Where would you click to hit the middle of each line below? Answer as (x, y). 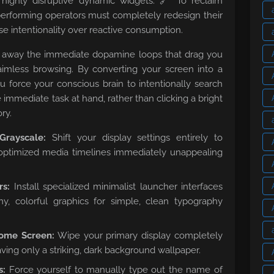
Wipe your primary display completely (139, 235)
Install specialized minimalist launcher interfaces (117, 187)
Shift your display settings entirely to (135, 138)
